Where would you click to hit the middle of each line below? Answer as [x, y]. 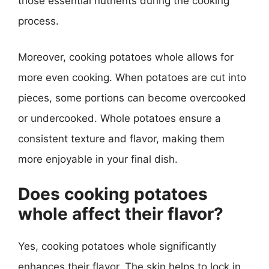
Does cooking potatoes [113, 194]
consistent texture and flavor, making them [121, 138]
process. [38, 21]
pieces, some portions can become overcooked [132, 98]
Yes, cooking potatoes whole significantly [117, 246]
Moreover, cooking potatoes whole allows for [126, 57]
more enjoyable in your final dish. [98, 159]
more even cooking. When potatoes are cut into [132, 77]
